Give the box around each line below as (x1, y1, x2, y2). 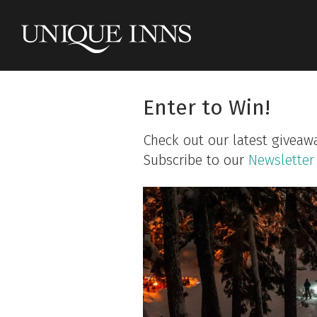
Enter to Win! (143, 95, 270, 120)
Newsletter (248, 151, 314, 168)
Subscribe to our (143, 151, 248, 168)
